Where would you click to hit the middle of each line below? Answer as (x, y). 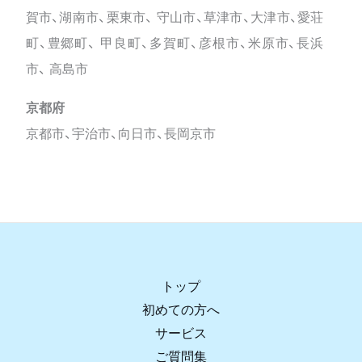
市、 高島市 (57, 69)
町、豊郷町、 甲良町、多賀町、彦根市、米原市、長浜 (175, 43)
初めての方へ (181, 309)
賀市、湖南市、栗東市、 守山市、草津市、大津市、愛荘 (175, 17)
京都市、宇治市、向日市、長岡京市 (120, 133)
